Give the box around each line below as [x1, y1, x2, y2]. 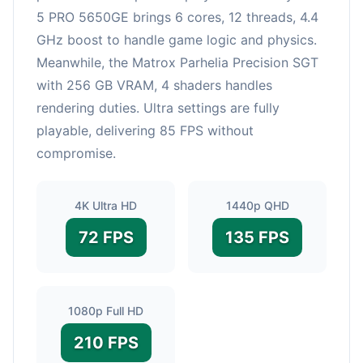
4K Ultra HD [75, 198, 137, 212]
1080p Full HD [68, 303, 143, 318]
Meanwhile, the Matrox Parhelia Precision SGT [36, 53, 318, 70]
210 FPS [73, 332, 139, 352]
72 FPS [78, 227, 134, 247]
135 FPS [225, 227, 289, 247]
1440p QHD [225, 198, 289, 212]
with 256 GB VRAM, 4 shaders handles [36, 76, 272, 93]
